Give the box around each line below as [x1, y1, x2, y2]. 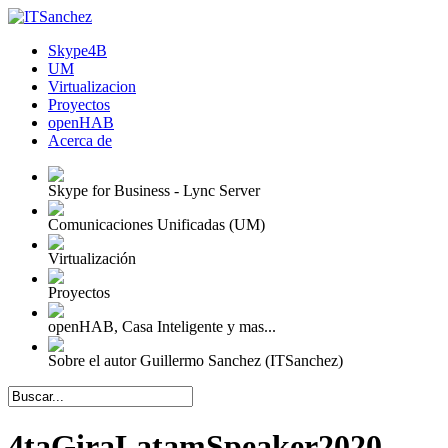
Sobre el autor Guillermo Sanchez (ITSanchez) [48, 352, 343, 369]
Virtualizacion [48, 78, 136, 95]
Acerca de [48, 132, 112, 149]
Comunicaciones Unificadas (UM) [48, 216, 265, 233]
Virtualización [48, 250, 136, 267]
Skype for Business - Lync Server [48, 182, 260, 199]
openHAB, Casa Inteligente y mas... [48, 318, 276, 335]
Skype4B [48, 42, 107, 59]
